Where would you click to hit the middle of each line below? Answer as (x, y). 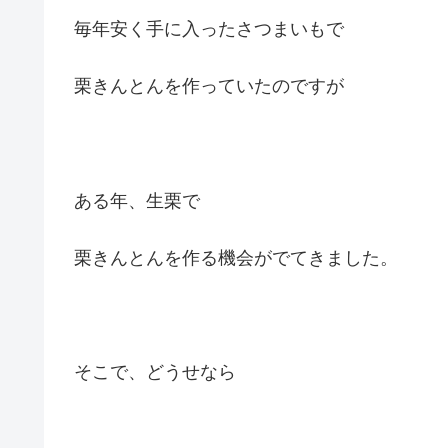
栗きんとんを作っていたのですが (209, 86)
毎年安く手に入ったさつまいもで (209, 28)
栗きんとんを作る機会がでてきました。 (236, 257)
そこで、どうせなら (155, 372)
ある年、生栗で (137, 200)
